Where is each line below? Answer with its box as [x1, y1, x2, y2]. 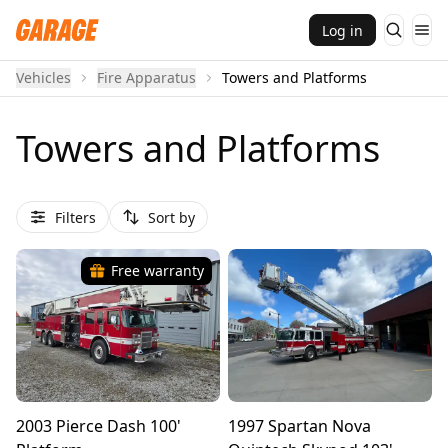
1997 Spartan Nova [228, 415, 371, 437]
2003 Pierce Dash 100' [16, 415, 181, 437]
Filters [55, 207, 96, 227]
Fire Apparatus [97, 68, 196, 87]
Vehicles [16, 68, 71, 87]
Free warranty [111, 261, 204, 280]
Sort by [148, 207, 195, 227]
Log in [322, 20, 363, 40]
